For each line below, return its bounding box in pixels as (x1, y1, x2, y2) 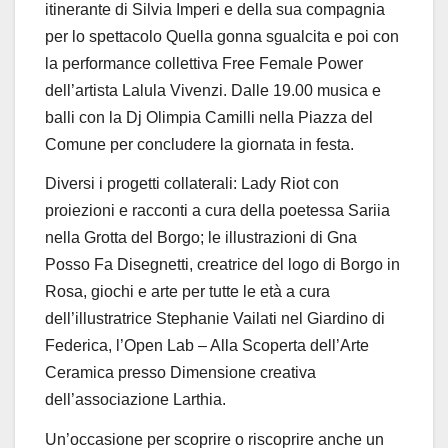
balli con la (45, 108, 126, 126)
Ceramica (45, 364, 114, 382)
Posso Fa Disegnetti (45, 256, 189, 274)
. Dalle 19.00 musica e (223, 81, 381, 99)
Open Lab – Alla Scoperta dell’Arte (124, 337, 369, 355)
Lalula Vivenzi (122, 81, 223, 99)
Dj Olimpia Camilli (126, 108, 259, 126)
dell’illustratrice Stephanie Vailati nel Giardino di (45, 310, 385, 328)
